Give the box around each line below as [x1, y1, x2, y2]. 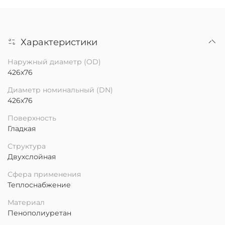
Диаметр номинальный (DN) [8, 85, 113, 94]
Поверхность [8, 113, 56, 123]
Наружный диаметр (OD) [8, 57, 101, 66]
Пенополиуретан [8, 208, 71, 217]
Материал [8, 197, 45, 207]
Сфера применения [8, 169, 81, 179]
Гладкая [8, 124, 36, 133]
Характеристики [21, 36, 97, 47]
